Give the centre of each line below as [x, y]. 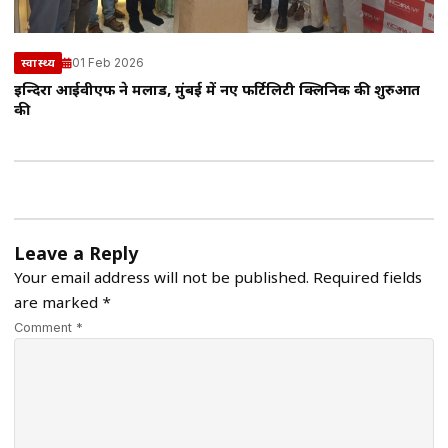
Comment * [48, 328]
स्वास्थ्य [38, 63]
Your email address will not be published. [161, 279]
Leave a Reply [76, 256]
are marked [58, 304]
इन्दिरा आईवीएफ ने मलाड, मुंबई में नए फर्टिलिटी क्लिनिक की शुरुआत [217, 92]
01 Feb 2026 [108, 62]
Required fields [367, 279]
